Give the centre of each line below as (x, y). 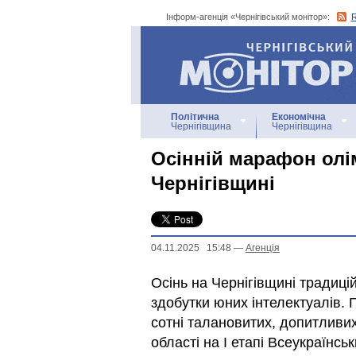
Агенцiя (263, 248)
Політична (195, 117)
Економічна (299, 117)
